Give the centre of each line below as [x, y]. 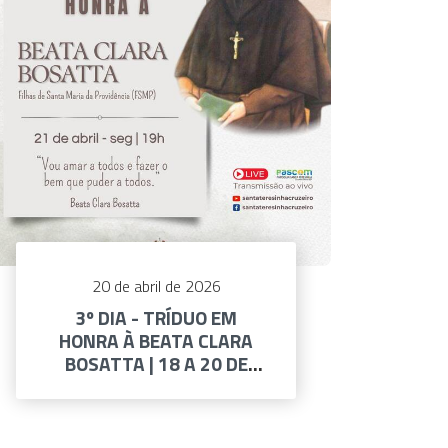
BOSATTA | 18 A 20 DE [156, 364]
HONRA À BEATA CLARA [156, 341]
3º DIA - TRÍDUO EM [156, 318]
